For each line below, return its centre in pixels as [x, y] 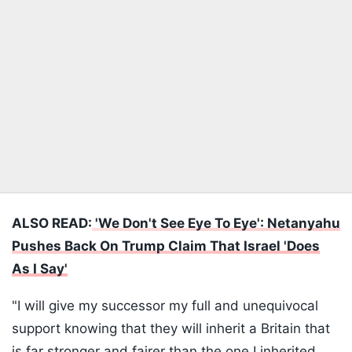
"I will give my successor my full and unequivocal [165, 306]
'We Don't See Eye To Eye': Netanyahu [216, 224]
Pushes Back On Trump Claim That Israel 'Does [166, 246]
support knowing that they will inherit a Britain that [171, 329]
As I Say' [40, 269]
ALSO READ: [52, 224]
